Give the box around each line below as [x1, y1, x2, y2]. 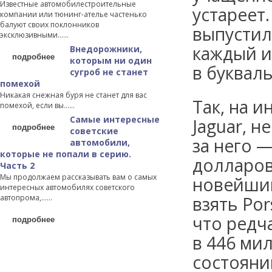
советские [70, 125, 118, 137]
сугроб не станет [70, 66, 148, 78]
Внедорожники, [70, 43, 142, 55]
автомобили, [70, 137, 130, 148]
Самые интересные [70, 114, 160, 125]
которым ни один [70, 55, 152, 66]
